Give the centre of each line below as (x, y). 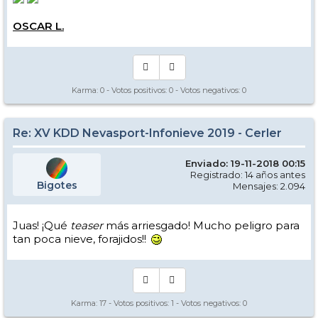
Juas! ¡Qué (42, 225)
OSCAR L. (38, 26)
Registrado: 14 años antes (248, 174)
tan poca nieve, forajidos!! (81, 238)
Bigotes (57, 185)
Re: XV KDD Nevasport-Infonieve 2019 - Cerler (147, 133)
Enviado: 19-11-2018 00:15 (245, 163)
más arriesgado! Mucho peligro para (201, 225)
